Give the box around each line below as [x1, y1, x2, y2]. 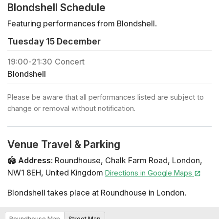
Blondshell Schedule [7, 1, 106, 14]
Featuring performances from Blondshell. [7, 19, 157, 29]
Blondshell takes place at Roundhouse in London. [7, 187, 186, 197]
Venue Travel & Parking [7, 138, 120, 151]
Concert [54, 56, 85, 66]
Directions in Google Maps [105, 168, 194, 177]
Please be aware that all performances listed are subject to [7, 92, 204, 101]
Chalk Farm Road [105, 155, 168, 165]
